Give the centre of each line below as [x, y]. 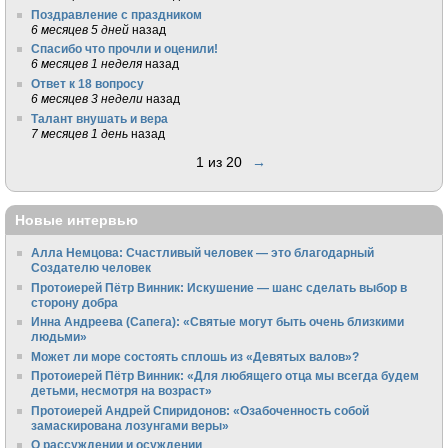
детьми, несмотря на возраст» [122, 391]
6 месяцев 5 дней [80, 29]
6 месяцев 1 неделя [87, 64]
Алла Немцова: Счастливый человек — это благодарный [203, 253]
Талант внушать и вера [100, 118]
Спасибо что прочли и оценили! [125, 49]
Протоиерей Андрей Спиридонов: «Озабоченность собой [200, 410]
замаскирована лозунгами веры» [130, 425]
